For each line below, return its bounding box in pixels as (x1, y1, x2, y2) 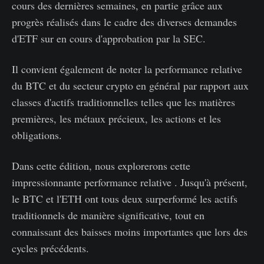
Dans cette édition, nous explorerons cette (12, 159, 190, 173)
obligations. (12, 128, 62, 143)
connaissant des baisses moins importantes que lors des (12, 225, 247, 239)
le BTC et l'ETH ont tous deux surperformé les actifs (12, 192, 237, 206)
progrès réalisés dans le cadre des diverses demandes (12, 15, 237, 29)
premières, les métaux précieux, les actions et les (12, 111, 221, 126)
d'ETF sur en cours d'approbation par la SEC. (12, 31, 206, 46)
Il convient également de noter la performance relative (12, 62, 242, 77)
